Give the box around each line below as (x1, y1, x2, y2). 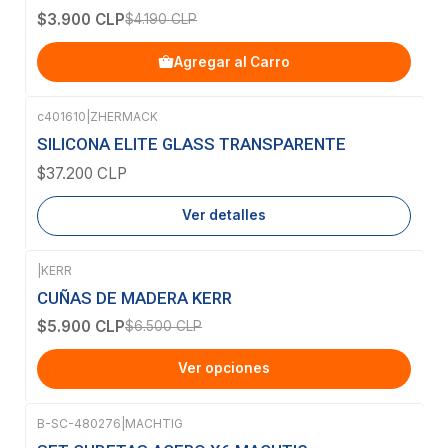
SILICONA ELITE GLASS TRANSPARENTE (37, 134, 346, 155)
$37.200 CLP (37, 163, 127, 183)
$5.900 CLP (37, 316, 125, 336)
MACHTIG (125, 415, 183, 431)
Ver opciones (178, 360, 270, 377)
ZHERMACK (90, 109, 158, 125)
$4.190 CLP (125, 11, 197, 28)
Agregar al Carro (174, 53, 290, 70)
